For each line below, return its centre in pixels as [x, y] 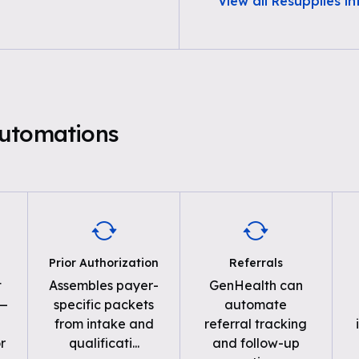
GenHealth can [256, 285]
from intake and [104, 324]
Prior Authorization [104, 263]
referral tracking [256, 324]
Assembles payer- [104, 285]
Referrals [256, 263]
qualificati [100, 343]
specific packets [104, 305]
